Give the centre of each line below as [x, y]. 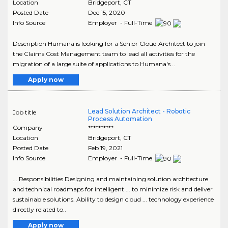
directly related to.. [39, 209]
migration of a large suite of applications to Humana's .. [94, 64]
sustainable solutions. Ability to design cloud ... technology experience [113, 199]
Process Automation [120, 119]
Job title [24, 112]
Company [28, 127]
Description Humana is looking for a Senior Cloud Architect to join [109, 43]
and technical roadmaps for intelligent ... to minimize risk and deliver [113, 189]
